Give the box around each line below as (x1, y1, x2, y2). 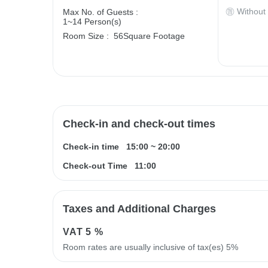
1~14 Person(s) (63, 16, 121, 26)
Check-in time (63, 141, 119, 151)
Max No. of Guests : (63, 7, 138, 17)
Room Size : (63, 31, 109, 41)
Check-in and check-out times (63, 117, 215, 130)
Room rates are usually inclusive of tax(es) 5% (63, 242, 238, 252)
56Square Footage (114, 31, 185, 41)
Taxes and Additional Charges (63, 202, 216, 215)
